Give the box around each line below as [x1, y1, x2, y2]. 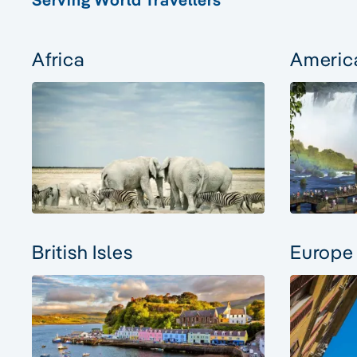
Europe [290, 239, 354, 264]
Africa [32, 46, 84, 71]
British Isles [32, 239, 133, 264]
